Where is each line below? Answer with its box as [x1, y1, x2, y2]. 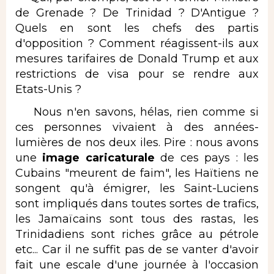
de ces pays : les [154, 151, 259, 165]
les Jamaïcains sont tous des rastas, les [15, 212, 259, 226]
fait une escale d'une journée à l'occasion [15, 258, 259, 272]
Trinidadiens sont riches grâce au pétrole [15, 228, 259, 242]
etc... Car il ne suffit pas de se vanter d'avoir [15, 243, 259, 257]
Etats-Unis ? [15, 82, 84, 96]
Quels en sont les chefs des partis [15, 21, 259, 35]
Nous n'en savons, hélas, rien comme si [15, 105, 259, 119]
